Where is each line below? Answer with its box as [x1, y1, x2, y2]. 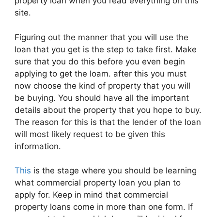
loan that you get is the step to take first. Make [15, 44, 197, 54]
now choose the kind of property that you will [15, 80, 190, 91]
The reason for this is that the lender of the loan [15, 117, 201, 127]
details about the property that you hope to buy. [15, 105, 201, 115]
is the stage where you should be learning [31, 166, 197, 175]
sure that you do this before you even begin [15, 56, 185, 66]
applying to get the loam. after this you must [15, 68, 186, 78]
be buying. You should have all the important [15, 93, 189, 103]
